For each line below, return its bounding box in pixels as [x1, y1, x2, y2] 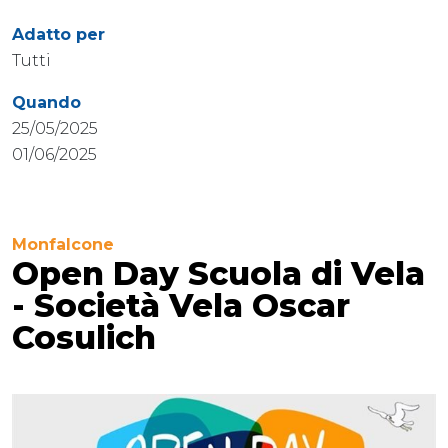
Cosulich [12, 317, 156, 357]
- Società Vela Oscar [12, 285, 350, 325]
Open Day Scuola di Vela [12, 253, 425, 293]
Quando [12, 92, 81, 112]
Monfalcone [12, 234, 114, 254]
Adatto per [12, 24, 105, 44]
